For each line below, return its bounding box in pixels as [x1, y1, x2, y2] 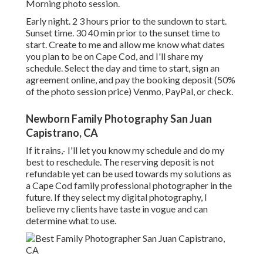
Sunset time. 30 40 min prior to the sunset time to [26, 27, 220, 39]
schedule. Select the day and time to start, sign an [26, 62, 220, 74]
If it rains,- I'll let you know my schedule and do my [26, 144, 224, 156]
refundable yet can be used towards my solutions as [26, 168, 231, 180]
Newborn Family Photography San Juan [26, 112, 212, 126]
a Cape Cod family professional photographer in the [26, 180, 232, 191]
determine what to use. [26, 215, 116, 227]
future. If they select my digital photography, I [26, 191, 207, 203]
